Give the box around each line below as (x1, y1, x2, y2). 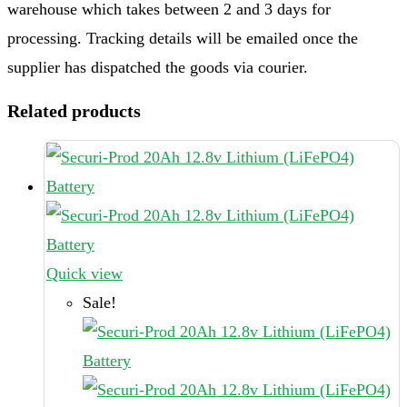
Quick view (46, 264, 123, 283)
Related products (7, 101, 141, 122)
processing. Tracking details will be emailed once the (7, 29, 358, 48)
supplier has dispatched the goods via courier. (7, 58, 308, 77)
